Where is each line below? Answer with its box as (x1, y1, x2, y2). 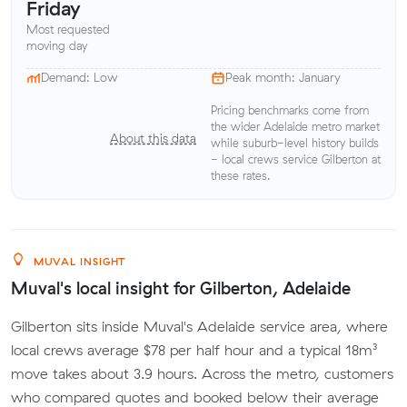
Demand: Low (41, 70, 118, 85)
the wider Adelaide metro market (211, 119, 380, 134)
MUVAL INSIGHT (29, 254, 126, 268)
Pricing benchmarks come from (211, 103, 369, 117)
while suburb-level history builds (211, 135, 379, 150)
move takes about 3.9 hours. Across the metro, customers (11, 363, 393, 382)
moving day (26, 38, 87, 54)
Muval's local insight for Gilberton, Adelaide (11, 277, 351, 299)
